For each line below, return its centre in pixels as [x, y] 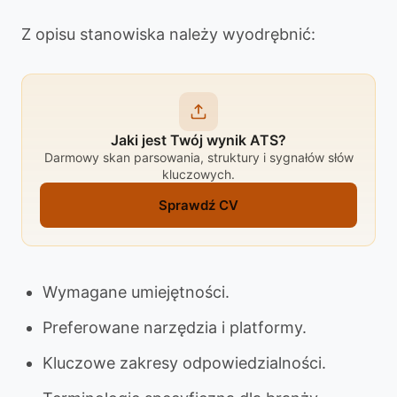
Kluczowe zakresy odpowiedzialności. [184, 363]
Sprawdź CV [198, 205]
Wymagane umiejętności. [136, 292]
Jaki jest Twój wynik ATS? [198, 140]
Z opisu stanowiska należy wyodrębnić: [168, 34]
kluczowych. [198, 174]
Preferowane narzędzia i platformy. [175, 327]
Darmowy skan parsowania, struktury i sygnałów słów [198, 157]
